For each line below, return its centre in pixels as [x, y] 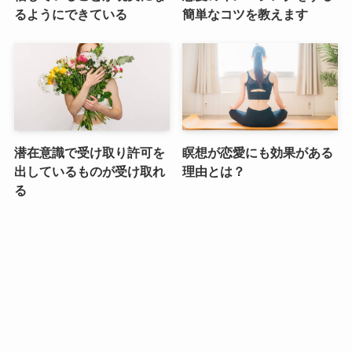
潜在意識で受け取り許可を [89, 153]
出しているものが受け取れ [89, 172]
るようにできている [70, 15]
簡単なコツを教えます [246, 15]
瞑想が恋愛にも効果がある [258, 153]
